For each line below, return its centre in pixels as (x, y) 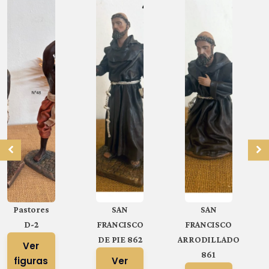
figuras (31, 261)
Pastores (31, 210)
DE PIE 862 (120, 240)
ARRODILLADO (208, 240)
